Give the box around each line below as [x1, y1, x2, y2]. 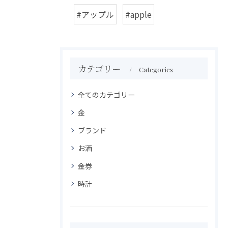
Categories [139, 65, 173, 74]
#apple [125, 8, 152, 21]
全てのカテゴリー [78, 90, 135, 100]
